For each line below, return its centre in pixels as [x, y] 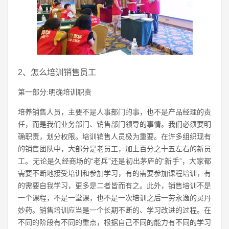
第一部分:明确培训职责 [55, 92]
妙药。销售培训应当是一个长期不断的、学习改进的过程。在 [114, 210]
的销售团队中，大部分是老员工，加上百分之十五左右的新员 [114, 149]
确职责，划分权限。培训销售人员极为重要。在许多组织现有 [114, 136]
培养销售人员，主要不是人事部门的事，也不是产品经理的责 [114, 112]
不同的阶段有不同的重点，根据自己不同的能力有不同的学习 [114, 222]
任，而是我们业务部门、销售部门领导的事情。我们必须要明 [114, 124]
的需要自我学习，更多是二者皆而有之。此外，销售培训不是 [114, 186]
